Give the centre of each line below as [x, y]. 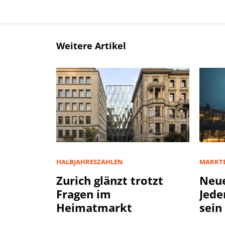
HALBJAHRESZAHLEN [90, 161]
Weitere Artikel [91, 45]
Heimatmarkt [94, 207]
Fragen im [84, 194]
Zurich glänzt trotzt [110, 180]
